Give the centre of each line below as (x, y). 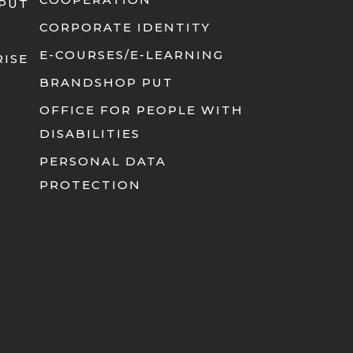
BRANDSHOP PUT (107, 82)
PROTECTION (91, 185)
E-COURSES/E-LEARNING (132, 55)
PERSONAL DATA (103, 161)
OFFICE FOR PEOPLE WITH (142, 110)
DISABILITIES (90, 134)
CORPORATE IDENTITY (125, 27)
